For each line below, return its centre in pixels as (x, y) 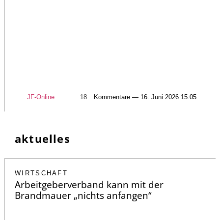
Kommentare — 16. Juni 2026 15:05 (145, 97)
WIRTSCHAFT (41, 173)
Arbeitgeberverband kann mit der (89, 184)
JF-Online (41, 97)
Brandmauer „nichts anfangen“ (83, 195)
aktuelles (42, 138)
